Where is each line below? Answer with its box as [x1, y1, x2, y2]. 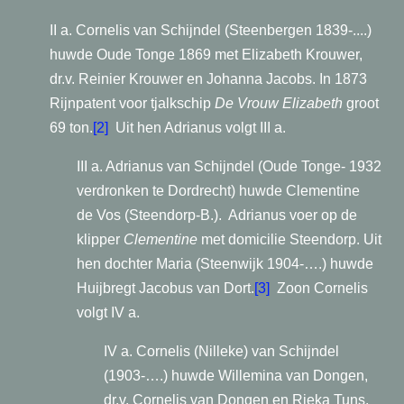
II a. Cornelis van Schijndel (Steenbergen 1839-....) [50, 23, 372, 38]
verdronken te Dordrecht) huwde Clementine [77, 183, 360, 198]
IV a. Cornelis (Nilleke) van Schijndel [104, 344, 339, 359]
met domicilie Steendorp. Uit [197, 232, 381, 247]
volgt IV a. [77, 305, 140, 320]
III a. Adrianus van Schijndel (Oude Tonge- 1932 [77, 159, 381, 174]
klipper [77, 232, 124, 247]
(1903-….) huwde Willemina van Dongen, [104, 368, 368, 383]
